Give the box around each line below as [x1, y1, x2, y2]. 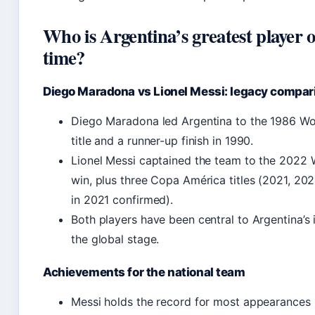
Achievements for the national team [43, 265, 245, 279]
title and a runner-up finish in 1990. [71, 134, 254, 148]
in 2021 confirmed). [71, 193, 174, 207]
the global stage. [71, 232, 160, 246]
